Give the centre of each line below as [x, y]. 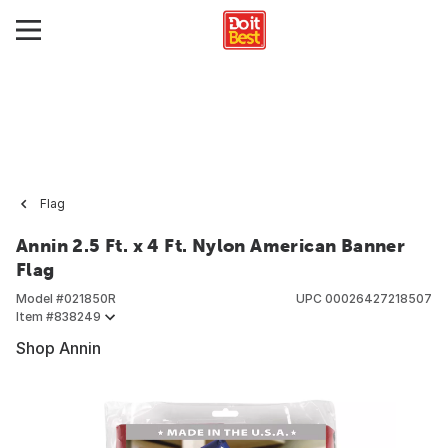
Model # [40, 298]
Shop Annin [58, 348]
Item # [35, 316]
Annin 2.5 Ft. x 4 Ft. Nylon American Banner [211, 245]
